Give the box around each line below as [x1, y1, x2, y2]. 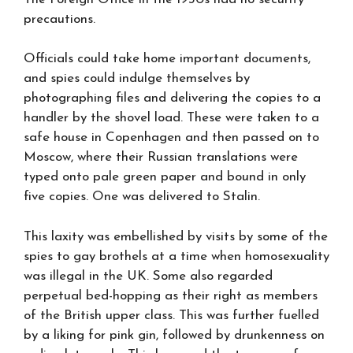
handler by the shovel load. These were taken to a [24, 111, 319, 124]
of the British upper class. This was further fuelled [24, 308, 319, 322]
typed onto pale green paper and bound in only [24, 170, 306, 184]
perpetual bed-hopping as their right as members [24, 288, 318, 303]
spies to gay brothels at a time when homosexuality [24, 249, 329, 263]
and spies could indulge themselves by [24, 72, 250, 85]
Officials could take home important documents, [24, 52, 310, 65]
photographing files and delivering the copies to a [24, 91, 321, 105]
